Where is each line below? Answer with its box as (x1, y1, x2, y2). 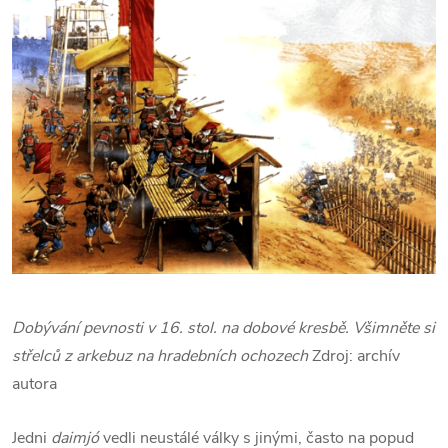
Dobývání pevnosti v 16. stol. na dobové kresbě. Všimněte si (12, 317, 435, 339)
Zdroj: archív (312, 345, 400, 367)
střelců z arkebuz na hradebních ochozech (12, 345, 312, 367)
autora (12, 373, 57, 395)
